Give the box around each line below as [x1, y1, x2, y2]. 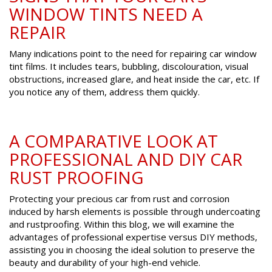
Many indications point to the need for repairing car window [9, 47, 257, 60]
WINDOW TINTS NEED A [9, 2, 203, 26]
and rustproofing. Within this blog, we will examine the [9, 218, 234, 231]
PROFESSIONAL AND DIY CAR [9, 148, 242, 171]
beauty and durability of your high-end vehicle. [9, 256, 200, 269]
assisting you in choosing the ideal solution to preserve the [9, 243, 255, 256]
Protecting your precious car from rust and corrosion [9, 192, 229, 205]
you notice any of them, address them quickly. [9, 86, 200, 98]
